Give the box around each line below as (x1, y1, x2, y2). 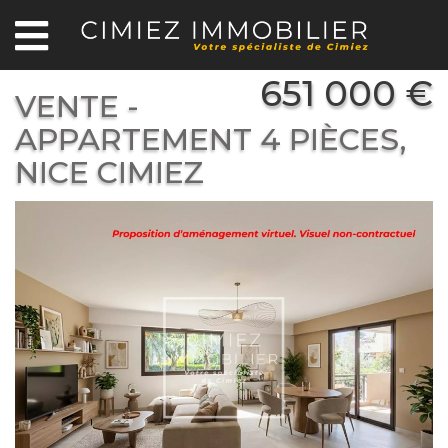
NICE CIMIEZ (15, 154, 204, 192)
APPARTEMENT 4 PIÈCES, (15, 121, 406, 159)
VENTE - (15, 88, 139, 126)
